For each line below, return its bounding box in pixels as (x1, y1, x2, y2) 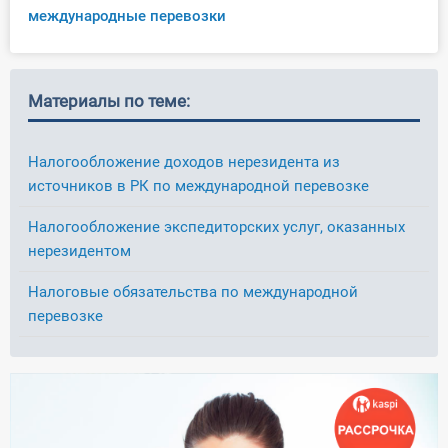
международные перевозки (28, 7, 226, 26)
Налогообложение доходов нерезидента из (28, 153, 340, 172)
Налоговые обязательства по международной (28, 283, 358, 302)
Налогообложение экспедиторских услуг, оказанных (28, 218, 405, 237)
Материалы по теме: (28, 91, 190, 112)
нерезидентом (28, 242, 131, 261)
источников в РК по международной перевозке (28, 177, 369, 196)
